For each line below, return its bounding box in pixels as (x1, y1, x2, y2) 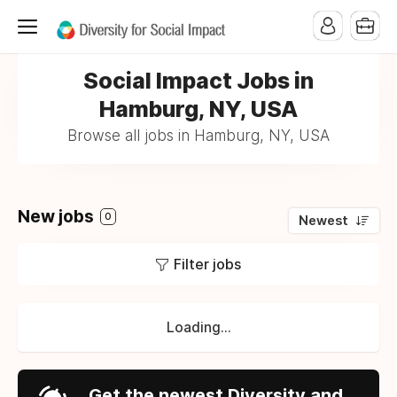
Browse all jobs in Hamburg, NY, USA (67, 127, 330, 144)
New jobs (18, 206, 97, 227)
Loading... (166, 319, 231, 336)
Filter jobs (174, 255, 241, 273)
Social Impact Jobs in (83, 67, 314, 94)
